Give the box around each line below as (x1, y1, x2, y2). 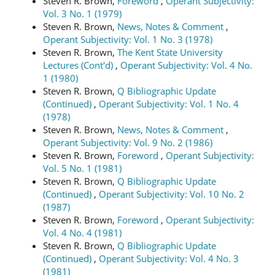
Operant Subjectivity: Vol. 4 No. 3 (99, 252, 239, 265)
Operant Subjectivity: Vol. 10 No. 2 (99, 188, 244, 200)
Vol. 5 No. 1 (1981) (43, 162, 122, 174)
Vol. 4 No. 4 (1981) (43, 227, 122, 239)
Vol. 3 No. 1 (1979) (43, 7, 122, 20)
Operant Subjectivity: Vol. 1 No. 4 (99, 98, 239, 110)
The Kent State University (117, 46, 223, 58)
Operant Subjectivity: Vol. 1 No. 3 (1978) (43, 33, 212, 45)
